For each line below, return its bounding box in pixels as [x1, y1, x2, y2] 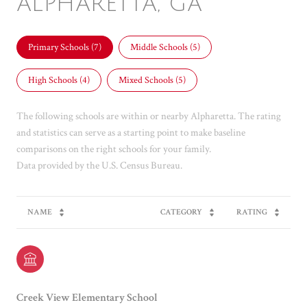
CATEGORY [160, 206, 202, 217]
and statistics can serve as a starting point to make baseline [16, 125, 245, 139]
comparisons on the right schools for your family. [16, 142, 211, 156]
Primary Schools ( [28, 40, 94, 53]
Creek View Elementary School [16, 290, 158, 305]
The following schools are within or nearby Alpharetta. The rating [16, 109, 281, 123]
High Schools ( [28, 73, 82, 86]
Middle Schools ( [130, 40, 193, 53]
